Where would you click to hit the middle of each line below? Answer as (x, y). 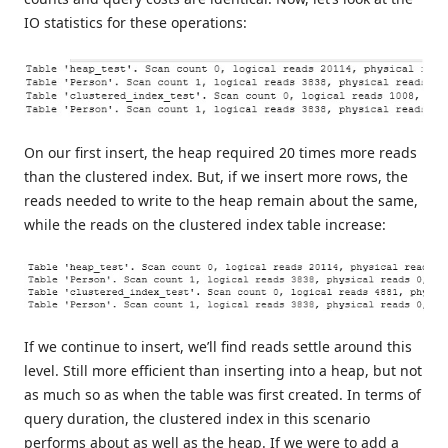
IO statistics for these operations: (135, 23)
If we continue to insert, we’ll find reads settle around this (218, 347)
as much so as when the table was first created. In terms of (222, 395)
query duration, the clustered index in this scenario (197, 419)
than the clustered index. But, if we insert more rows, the (216, 176)
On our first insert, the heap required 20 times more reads (220, 152)
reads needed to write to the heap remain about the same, (221, 200)
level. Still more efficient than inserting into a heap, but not (223, 371)
